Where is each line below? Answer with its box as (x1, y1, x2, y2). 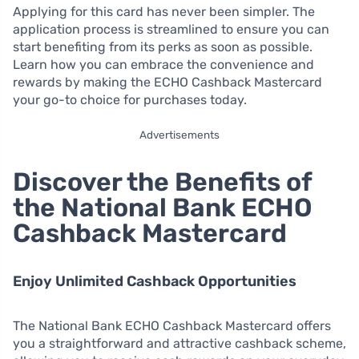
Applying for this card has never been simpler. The (13, 3, 315, 19)
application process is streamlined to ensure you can (13, 21, 329, 37)
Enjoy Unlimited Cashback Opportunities (13, 272, 296, 290)
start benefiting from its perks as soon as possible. (13, 38, 313, 54)
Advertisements (139, 127, 220, 141)
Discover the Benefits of (13, 166, 312, 197)
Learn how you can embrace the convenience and (13, 56, 314, 72)
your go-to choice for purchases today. (13, 91, 247, 107)
